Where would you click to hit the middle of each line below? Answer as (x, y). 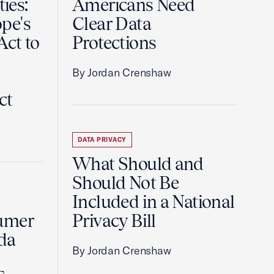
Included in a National (154, 202)
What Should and (138, 164)
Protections (114, 43)
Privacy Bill (114, 221)
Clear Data (112, 24)
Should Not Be (126, 183)
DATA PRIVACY (102, 140)
